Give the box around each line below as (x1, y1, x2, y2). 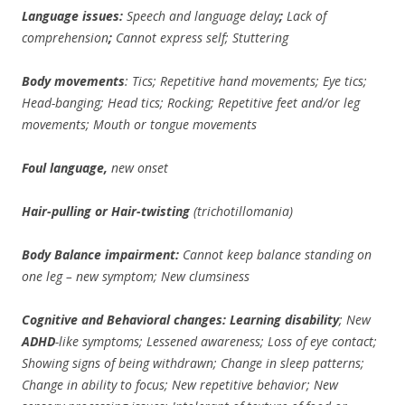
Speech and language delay (127, 7, 279, 24)
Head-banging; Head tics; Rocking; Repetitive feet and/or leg (22, 94, 360, 111)
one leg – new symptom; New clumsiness (22, 268, 250, 285)
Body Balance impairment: (22, 246, 183, 263)
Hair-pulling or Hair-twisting (22, 202, 193, 220)
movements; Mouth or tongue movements (22, 116, 257, 133)
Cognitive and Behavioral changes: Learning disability (22, 311, 339, 328)
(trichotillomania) (193, 202, 293, 220)
